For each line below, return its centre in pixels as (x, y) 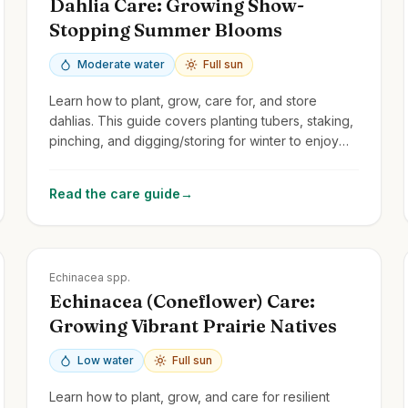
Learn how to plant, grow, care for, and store (184, 100)
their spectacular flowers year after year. (172, 160)
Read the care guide (115, 193)
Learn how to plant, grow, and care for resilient (190, 396)
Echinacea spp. (90, 277)
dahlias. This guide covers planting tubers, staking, (202, 120)
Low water (106, 360)
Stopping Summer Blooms (166, 29)
